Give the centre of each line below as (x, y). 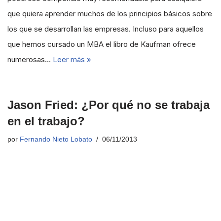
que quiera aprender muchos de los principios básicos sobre (110, 14)
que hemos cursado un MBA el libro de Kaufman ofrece (102, 44)
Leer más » (72, 59)
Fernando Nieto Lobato (56, 139)
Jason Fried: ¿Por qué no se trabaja (109, 105)
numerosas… (30, 59)
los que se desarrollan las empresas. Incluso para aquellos (106, 29)
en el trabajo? (46, 121)
